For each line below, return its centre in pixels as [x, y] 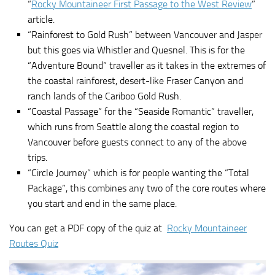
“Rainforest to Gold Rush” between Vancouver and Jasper [145, 34]
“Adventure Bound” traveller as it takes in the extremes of [147, 65]
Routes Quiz [34, 243]
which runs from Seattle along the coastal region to [133, 126]
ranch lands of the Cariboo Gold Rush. [104, 96]
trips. [37, 157]
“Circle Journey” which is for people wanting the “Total [138, 172]
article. [41, 19]
